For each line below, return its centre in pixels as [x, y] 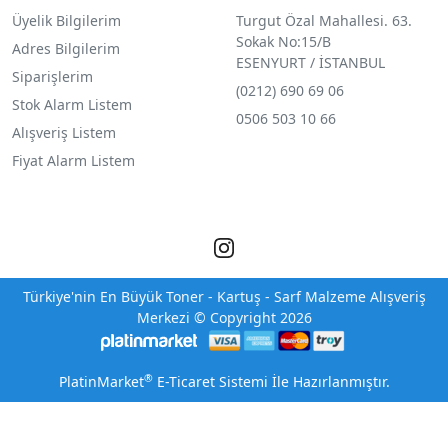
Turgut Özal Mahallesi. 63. [323, 21]
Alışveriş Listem [64, 133]
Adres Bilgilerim [66, 49]
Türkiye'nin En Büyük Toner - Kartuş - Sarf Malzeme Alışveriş [224, 297]
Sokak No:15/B [283, 42]
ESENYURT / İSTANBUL [310, 63]
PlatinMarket [101, 382]
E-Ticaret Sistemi [210, 382]
